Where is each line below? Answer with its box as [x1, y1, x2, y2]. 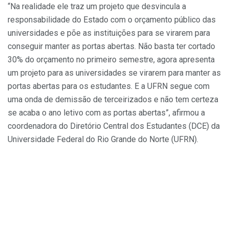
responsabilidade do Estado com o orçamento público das [8, 15, 216, 25]
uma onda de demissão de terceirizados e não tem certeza [8, 95, 218, 105]
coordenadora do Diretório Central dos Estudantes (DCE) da [8, 121, 220, 131]
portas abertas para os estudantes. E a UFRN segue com [8, 81, 210, 91]
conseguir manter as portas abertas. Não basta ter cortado [8, 41, 215, 52]
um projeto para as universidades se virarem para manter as [8, 68, 221, 78]
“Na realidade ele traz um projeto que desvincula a [8, 2, 186, 12]
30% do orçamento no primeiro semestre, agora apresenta [8, 55, 215, 65]
